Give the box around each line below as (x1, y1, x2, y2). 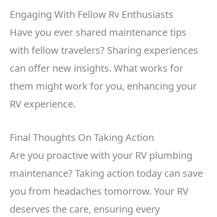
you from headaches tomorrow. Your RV (10, 185, 188, 198)
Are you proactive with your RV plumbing (10, 149, 192, 162)
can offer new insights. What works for (10, 62, 183, 75)
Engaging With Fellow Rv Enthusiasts (10, 8, 173, 21)
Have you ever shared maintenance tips (10, 26, 186, 39)
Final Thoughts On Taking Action (10, 131, 154, 144)
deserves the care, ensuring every (10, 202, 160, 216)
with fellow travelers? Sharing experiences (10, 44, 198, 57)
